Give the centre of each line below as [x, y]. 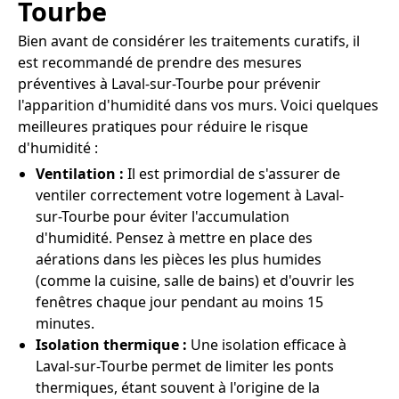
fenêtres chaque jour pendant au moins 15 [179, 301]
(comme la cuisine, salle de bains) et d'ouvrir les [195, 280]
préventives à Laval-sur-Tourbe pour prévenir [169, 83]
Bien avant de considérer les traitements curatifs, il [189, 41]
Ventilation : [81, 173]
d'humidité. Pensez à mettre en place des [174, 237]
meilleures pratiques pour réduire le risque [163, 126]
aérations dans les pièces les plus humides [179, 259]
